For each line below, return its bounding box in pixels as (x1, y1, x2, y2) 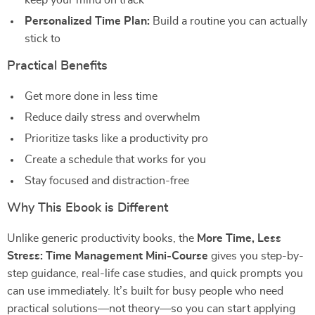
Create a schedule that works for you (25, 154, 206, 165)
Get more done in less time (25, 91, 157, 102)
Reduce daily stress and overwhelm (25, 112, 200, 123)
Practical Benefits (7, 60, 108, 72)
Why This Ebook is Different (7, 202, 168, 214)
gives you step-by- (208, 250, 304, 262)
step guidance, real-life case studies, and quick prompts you (7, 268, 303, 279)
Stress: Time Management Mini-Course (7, 250, 208, 262)
